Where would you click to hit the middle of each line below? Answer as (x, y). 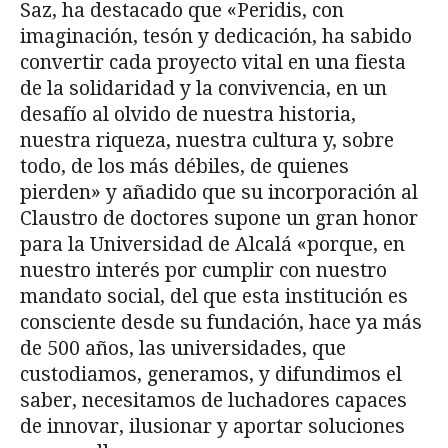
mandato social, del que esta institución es (214, 296)
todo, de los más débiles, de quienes (184, 166)
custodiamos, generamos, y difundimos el (211, 374)
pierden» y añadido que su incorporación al (219, 192)
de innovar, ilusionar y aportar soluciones (212, 426)
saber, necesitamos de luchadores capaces (213, 400)
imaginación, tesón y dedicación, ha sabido (216, 36)
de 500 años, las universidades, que (183, 348)
